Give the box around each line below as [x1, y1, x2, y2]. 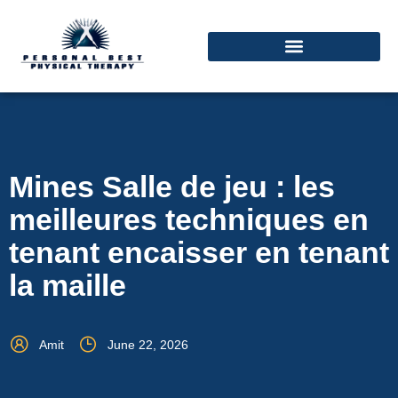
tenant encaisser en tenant [9, 235, 389, 270]
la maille [9, 268, 126, 303]
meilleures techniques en [9, 203, 369, 237]
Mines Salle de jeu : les [9, 170, 335, 204]
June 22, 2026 [107, 338, 188, 353]
